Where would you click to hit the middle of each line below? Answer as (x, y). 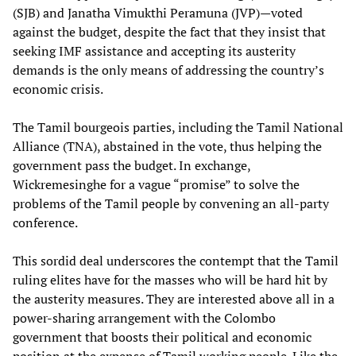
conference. (45, 222)
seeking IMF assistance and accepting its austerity (154, 50)
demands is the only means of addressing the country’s (168, 70)
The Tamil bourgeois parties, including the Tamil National (178, 127)
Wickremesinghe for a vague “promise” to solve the (156, 184)
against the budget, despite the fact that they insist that (169, 31)
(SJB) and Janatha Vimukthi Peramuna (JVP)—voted (158, 12)
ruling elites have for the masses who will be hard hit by (170, 279)
